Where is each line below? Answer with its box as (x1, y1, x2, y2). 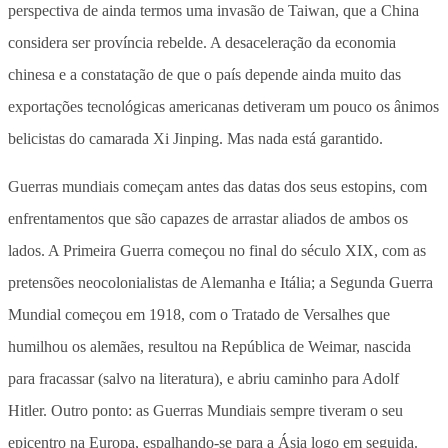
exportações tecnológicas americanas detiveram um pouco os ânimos (8, 97, 439, 115)
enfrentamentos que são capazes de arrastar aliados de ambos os (8, 209, 408, 227)
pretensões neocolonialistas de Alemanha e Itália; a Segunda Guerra (8, 273, 433, 291)
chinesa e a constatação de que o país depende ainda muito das (8, 65, 401, 83)
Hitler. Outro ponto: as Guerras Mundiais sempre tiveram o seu (8, 401, 403, 419)
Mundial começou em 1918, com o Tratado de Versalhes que (8, 305, 390, 323)
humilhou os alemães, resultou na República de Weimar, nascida (8, 337, 411, 355)
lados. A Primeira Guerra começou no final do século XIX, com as (8, 241, 426, 259)
